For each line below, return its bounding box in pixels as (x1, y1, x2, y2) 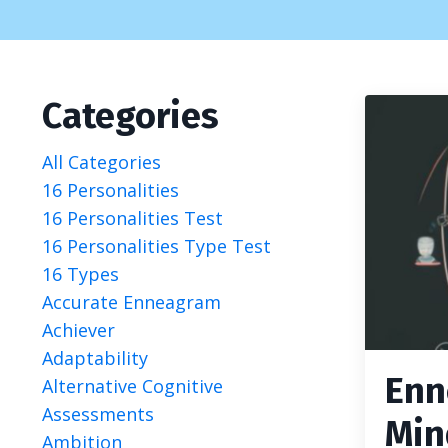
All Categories (42, 150, 161, 174)
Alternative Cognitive (42, 374, 223, 398)
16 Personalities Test (42, 206, 223, 230)
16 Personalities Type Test (42, 234, 271, 258)
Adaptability (42, 346, 148, 370)
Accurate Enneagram (42, 290, 221, 314)
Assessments (42, 402, 154, 426)
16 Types (42, 262, 119, 286)
